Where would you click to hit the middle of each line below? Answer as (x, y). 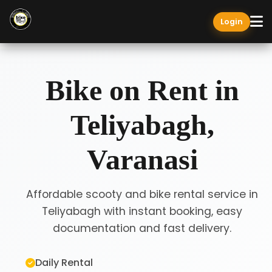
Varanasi (142, 159)
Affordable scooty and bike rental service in (142, 194)
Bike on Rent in (142, 90)
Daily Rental (64, 263)
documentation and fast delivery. (142, 228)
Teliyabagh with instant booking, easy (142, 211)
